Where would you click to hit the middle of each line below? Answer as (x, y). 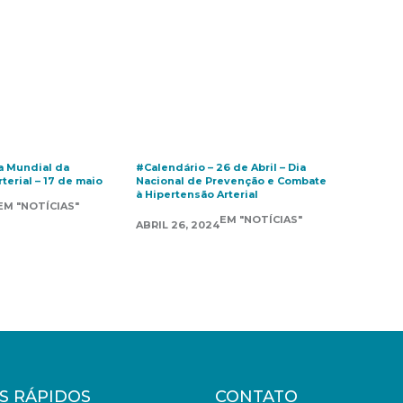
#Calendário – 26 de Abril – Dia (220, 167)
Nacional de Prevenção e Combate (231, 181)
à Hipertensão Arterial (197, 194)
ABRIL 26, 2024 (177, 225)
